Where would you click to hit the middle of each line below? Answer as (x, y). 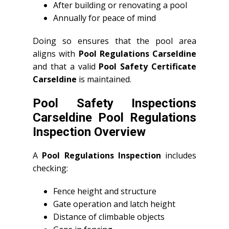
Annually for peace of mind (105, 18)
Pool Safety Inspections (114, 103)
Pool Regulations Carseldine (137, 54)
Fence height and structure (105, 191)
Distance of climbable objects (109, 217)
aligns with (56, 54)
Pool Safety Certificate (148, 66)
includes (178, 155)
